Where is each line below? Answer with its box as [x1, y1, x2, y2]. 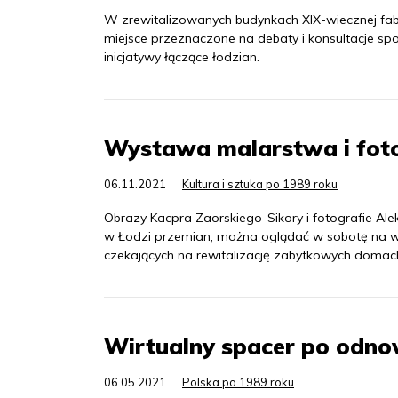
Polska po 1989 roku [182, 375, 294, 389]
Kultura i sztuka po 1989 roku [182, 177, 338, 191]
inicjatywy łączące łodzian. [104, 49, 259, 65]
